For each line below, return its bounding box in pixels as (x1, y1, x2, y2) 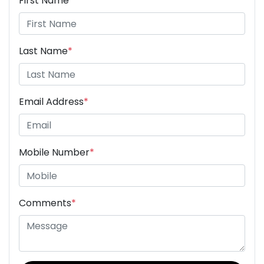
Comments (19, 196, 71, 210)
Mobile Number (19, 146, 90, 160)
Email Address (19, 95, 84, 109)
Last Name (19, 44, 68, 58)
